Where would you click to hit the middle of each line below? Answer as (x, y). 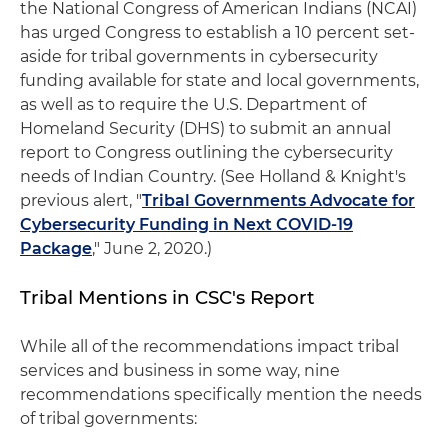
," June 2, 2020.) (152, 248)
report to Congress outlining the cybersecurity (206, 152)
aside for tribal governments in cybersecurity (199, 56)
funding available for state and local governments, (219, 80)
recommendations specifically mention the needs (221, 394)
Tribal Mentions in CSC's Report (167, 297)
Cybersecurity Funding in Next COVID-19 (186, 224)
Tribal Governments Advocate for (278, 200)
